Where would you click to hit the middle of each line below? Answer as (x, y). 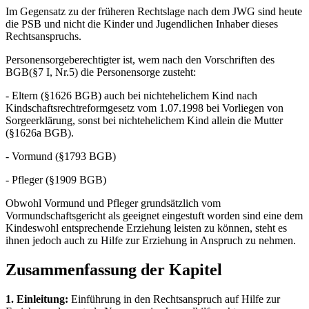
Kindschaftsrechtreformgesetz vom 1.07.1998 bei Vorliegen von (144, 108)
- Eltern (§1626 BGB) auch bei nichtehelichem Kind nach (131, 96)
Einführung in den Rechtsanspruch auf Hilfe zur (174, 299)
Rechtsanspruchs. (43, 37)
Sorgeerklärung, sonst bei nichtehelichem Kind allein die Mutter (144, 121)
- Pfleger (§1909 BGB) (56, 180)
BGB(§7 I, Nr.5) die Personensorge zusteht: (101, 72)
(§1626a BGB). (40, 133)
